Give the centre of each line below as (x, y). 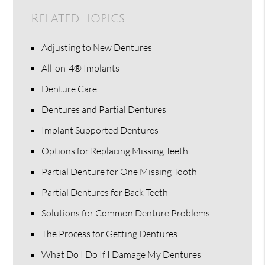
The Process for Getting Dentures (110, 233)
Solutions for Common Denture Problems (126, 213)
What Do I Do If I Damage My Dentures (122, 254)
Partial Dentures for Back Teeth (105, 192)
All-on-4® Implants (81, 68)
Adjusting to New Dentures (97, 47)
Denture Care (70, 88)
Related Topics (78, 18)
